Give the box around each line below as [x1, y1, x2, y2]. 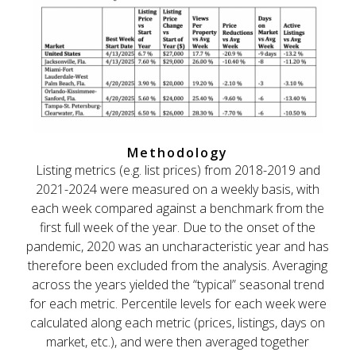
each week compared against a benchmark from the [31, 199, 325, 217]
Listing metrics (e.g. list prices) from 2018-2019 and [35, 161, 320, 179]
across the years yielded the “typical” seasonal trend [31, 275, 324, 293]
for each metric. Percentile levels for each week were [29, 294, 327, 312]
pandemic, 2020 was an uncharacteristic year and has [26, 237, 330, 255]
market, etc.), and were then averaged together [46, 332, 310, 350]
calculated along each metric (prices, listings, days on [30, 313, 326, 331]
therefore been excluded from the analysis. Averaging [28, 256, 328, 274]
